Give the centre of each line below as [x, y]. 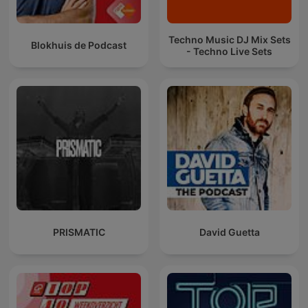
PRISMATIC [79, 232]
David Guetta [229, 232]
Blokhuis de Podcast [79, 45]
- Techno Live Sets [229, 51]
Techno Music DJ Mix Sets [229, 39]
